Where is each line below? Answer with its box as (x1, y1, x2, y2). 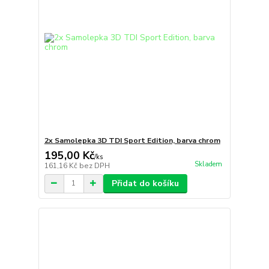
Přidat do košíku (111, 177, 179, 189)
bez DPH (79, 160, 110, 171)
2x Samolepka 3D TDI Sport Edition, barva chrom (44, 135, 220, 145)
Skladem (194, 159, 222, 169)
